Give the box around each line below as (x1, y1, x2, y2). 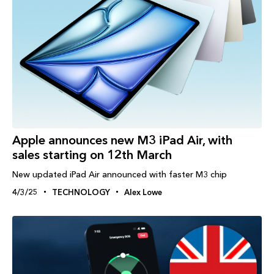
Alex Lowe (124, 187, 162, 197)
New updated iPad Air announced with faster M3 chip (12, 168, 227, 180)
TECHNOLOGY (52, 187, 110, 197)
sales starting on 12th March (12, 147, 172, 162)
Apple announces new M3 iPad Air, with (12, 132, 232, 147)
